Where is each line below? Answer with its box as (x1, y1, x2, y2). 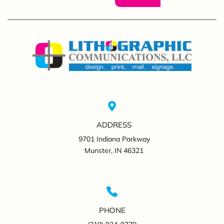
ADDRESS (96, 120, 131, 130)
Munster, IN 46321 (84, 146, 143, 155)
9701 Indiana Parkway (78, 134, 150, 144)
